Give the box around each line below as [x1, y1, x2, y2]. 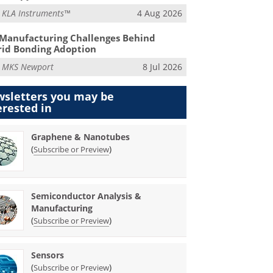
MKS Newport [2, 61, 54, 73]
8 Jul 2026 [142, 61, 182, 73]
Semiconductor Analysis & [31, 190, 142, 202]
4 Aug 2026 [136, 7, 182, 19]
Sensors [31, 249, 65, 261]
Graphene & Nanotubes [31, 130, 130, 143]
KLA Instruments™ [2, 7, 71, 19]
